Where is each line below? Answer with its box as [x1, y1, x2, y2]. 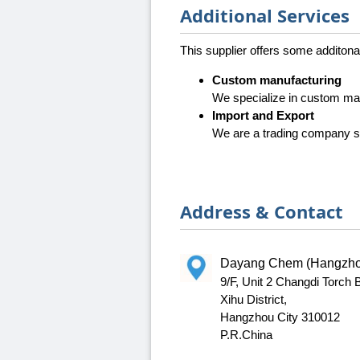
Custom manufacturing [212, 73, 342, 88]
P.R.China [220, 328, 272, 342]
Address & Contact [180, 199, 343, 224]
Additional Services [180, 3, 350, 28]
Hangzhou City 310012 [220, 310, 340, 325]
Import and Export [212, 108, 314, 123]
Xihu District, [220, 292, 287, 307]
